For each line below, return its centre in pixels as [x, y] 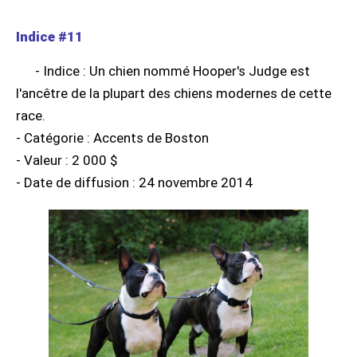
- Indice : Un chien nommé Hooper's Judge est [173, 71]
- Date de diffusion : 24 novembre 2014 [134, 182]
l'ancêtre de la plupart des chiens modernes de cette [174, 93]
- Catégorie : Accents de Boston [112, 137]
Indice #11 [49, 36]
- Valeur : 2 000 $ [67, 160]
